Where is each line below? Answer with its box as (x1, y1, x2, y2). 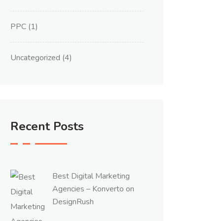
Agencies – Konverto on (52, 184, 134, 194)
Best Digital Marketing (52, 171, 130, 182)
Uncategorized (10, 52, 60, 63)
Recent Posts (10, 118, 84, 134)
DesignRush (52, 196, 94, 207)
